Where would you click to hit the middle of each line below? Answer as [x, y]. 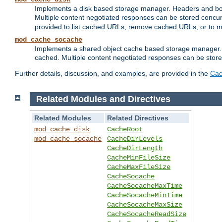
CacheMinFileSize [139, 158]
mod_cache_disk [62, 130]
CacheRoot [125, 130]
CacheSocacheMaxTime [145, 186]
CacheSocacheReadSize [147, 214]
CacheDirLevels [135, 139]
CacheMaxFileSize [139, 167]
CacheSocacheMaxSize [145, 205]
